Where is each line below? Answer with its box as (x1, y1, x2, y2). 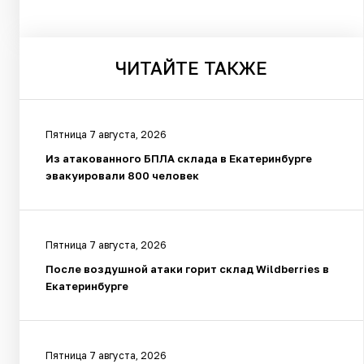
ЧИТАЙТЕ (115, 56, 199, 79)
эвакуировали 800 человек (45, 168, 199, 182)
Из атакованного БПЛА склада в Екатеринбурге (45, 151, 312, 165)
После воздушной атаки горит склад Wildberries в (45, 262, 329, 275)
